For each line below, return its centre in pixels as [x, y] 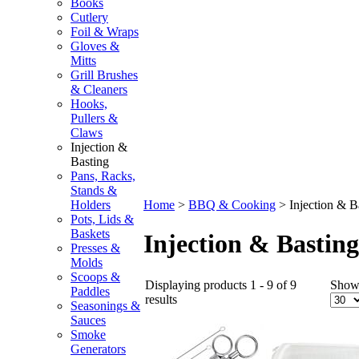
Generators [98, 349]
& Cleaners [99, 89]
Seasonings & [105, 306]
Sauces [88, 320]
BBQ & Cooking [232, 205]
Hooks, [89, 104]
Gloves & [95, 46]
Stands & [94, 190]
